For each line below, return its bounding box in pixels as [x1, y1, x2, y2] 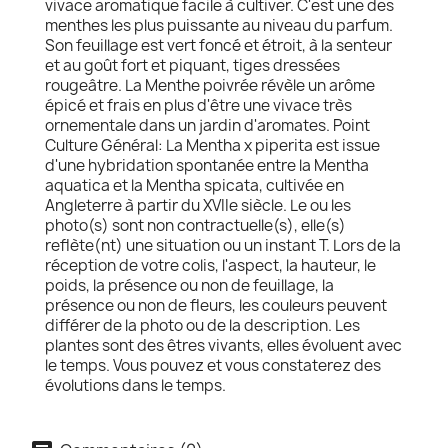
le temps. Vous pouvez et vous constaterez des [45, 355, 381, 376]
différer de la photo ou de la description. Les [45, 315, 360, 336]
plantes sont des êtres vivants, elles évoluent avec [45, 335, 402, 356]
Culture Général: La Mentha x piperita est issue [45, 135, 380, 156]
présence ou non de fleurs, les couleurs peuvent [45, 295, 387, 316]
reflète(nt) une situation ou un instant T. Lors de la [45, 235, 401, 256]
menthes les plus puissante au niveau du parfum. [45, 15, 393, 36]
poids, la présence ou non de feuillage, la [45, 275, 334, 296]
